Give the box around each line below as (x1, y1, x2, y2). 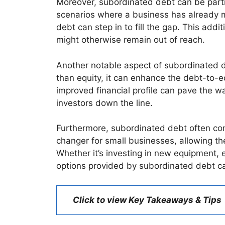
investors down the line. (56, 97, 153, 108)
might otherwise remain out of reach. (56, 35, 205, 45)
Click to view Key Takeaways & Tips (73, 194, 221, 205)
